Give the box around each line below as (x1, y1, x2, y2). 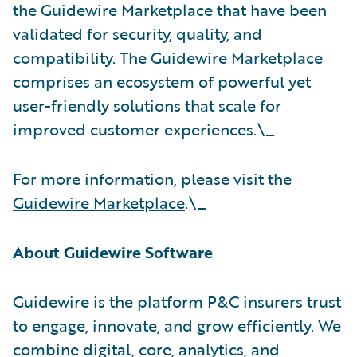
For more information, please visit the (13, 166, 292, 190)
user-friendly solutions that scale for (13, 92, 281, 117)
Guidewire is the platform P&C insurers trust (13, 288, 341, 313)
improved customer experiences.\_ (13, 116, 275, 141)
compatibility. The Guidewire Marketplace (13, 45, 323, 69)
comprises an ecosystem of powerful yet (13, 69, 311, 93)
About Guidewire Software (13, 239, 213, 264)
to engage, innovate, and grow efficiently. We (13, 312, 341, 337)
